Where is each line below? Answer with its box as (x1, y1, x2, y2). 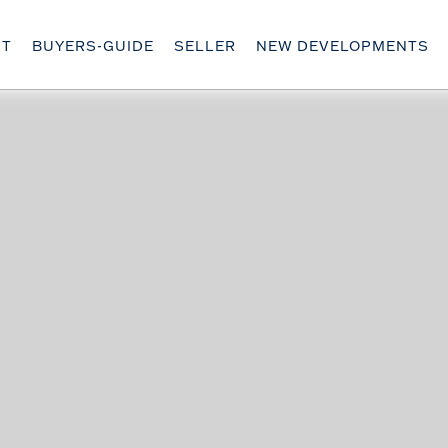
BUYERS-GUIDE (32, 37, 154, 56)
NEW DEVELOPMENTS (256, 37, 429, 56)
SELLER (174, 37, 236, 56)
